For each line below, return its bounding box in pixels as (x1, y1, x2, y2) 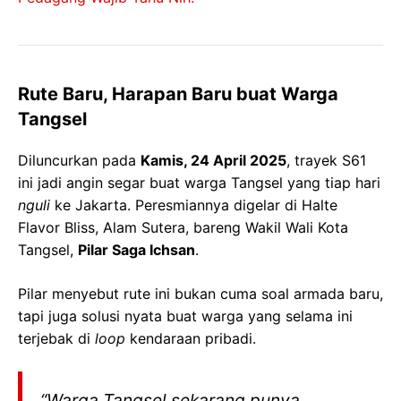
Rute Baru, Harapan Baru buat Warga (18, 83, 338, 106)
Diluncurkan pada (18, 151, 141, 170)
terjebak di (18, 329, 95, 348)
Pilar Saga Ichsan (78, 241, 195, 260)
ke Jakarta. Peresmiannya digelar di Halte (50, 196, 337, 215)
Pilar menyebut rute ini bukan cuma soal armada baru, (18, 285, 383, 303)
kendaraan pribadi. (125, 329, 256, 348)
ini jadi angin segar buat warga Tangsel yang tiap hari (18, 174, 380, 192)
